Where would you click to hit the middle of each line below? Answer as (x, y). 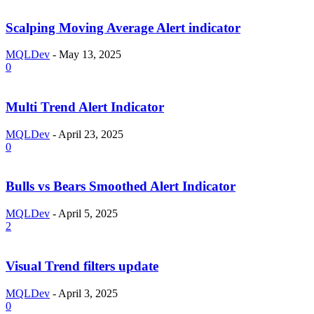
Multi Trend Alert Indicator (85, 107)
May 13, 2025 (90, 55)
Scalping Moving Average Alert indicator (123, 27)
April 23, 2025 (91, 134)
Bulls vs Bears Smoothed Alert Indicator (121, 186)
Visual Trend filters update (82, 266)
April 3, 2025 (88, 293)
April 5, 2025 (88, 214)
